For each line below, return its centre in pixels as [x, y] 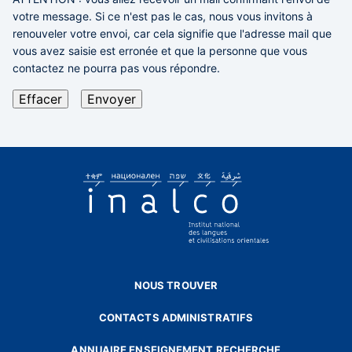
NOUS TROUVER [176, 285]
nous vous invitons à [261, 16]
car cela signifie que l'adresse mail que [231, 33]
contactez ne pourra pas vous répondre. [116, 68]
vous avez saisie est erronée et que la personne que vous [160, 51]
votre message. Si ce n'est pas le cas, [111, 16]
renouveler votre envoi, [71, 33]
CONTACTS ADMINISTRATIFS [176, 317]
